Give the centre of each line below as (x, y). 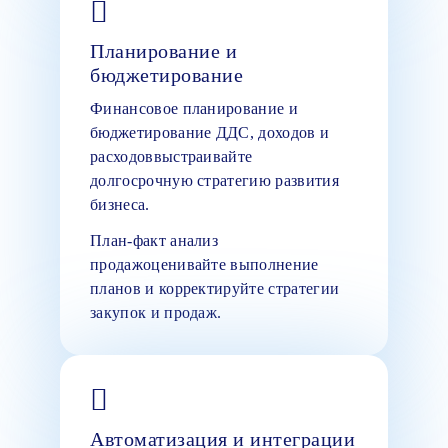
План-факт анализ (154, 240)
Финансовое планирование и (194, 108)
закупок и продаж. (156, 312)
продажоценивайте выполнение (204, 264)
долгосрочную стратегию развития (214, 180)
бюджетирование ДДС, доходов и (210, 132)
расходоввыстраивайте (171, 156)
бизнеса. (120, 204)
